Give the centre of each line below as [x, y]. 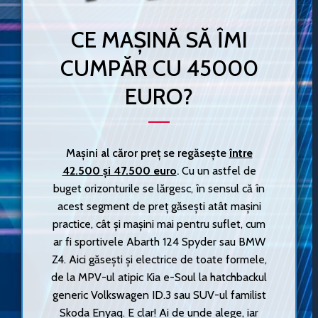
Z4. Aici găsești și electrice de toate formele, [159, 260]
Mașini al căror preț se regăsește [147, 153]
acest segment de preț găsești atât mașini [159, 207]
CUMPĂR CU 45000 [159, 68]
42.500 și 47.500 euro [119, 171]
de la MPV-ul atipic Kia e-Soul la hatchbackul [159, 278]
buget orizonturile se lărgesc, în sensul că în [159, 189]
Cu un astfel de [219, 171]
